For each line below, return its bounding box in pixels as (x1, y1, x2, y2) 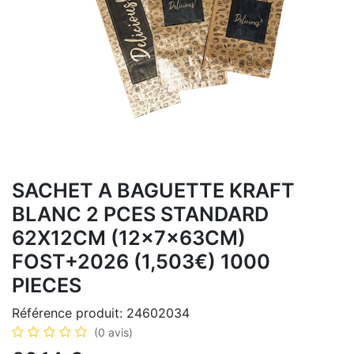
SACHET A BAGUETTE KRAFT (12, 179, 295, 202)
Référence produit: (12, 305, 126, 321)
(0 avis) (94, 326, 133, 339)
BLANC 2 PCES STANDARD (12, 202, 269, 226)
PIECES (12, 273, 81, 297)
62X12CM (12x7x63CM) (12, 226, 246, 250)
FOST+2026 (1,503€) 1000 (12, 250, 270, 273)
